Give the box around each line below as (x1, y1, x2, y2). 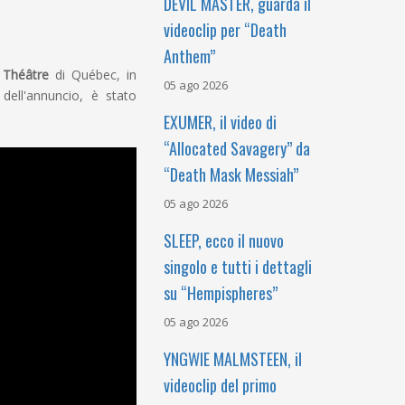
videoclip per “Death (164, 18, 287, 42)
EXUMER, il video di (164, 110, 277, 134)
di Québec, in (48, 66, 137, 83)
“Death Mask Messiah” (164, 163, 298, 186)
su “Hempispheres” (164, 281, 278, 305)
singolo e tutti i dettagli (164, 255, 312, 278)
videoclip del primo (164, 373, 277, 397)
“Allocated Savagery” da (164, 137, 310, 160)
